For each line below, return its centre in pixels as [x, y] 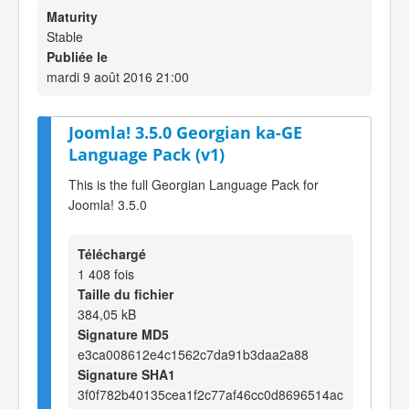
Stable [65, 37]
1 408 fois [106, 273]
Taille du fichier [126, 294]
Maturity [72, 16]
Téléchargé [112, 253]
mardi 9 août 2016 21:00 [118, 77]
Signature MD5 [123, 334]
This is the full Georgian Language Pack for [194, 184]
